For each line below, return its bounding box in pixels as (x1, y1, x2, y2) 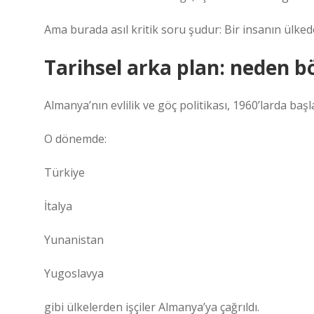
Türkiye (44, 165, 85, 180)
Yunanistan (44, 232, 104, 247)
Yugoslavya (44, 266, 104, 281)
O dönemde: (44, 131, 107, 146)
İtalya (44, 198, 72, 214)
